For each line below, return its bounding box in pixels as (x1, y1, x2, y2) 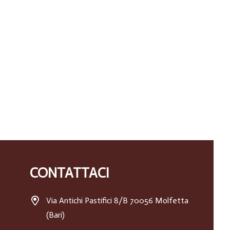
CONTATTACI (29, 164, 109, 182)
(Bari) (46, 210, 65, 220)
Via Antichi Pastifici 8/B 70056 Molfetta (46, 196, 188, 206)
